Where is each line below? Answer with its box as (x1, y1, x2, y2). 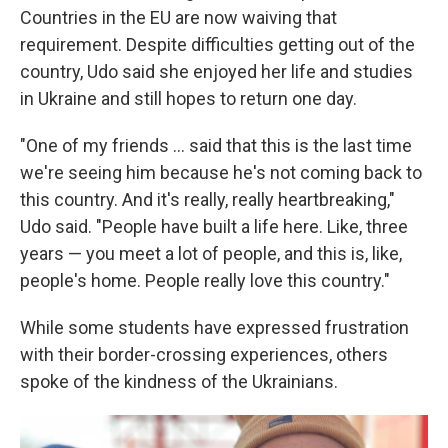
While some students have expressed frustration (20, 317, 409, 338)
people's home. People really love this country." (20, 270, 390, 291)
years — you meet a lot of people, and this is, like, (20, 243, 402, 264)
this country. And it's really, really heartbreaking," (20, 189, 395, 210)
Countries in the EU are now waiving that (20, 7, 337, 28)
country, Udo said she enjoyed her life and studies (20, 61, 413, 82)
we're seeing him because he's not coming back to (20, 162, 422, 183)
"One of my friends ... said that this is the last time (20, 135, 412, 156)
